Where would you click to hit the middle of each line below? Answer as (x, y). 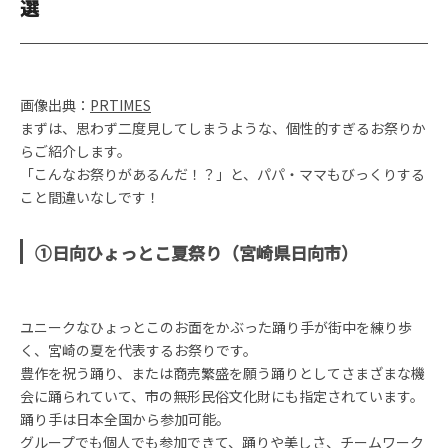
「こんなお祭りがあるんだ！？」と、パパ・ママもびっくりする (222, 174)
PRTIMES (120, 105)
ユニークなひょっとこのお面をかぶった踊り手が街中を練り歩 (216, 327)
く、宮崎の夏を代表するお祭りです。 (138, 350)
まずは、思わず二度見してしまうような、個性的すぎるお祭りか (223, 128)
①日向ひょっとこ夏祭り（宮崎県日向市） (196, 252)
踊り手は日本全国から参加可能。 (125, 419)
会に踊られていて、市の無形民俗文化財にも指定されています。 (222, 396)
